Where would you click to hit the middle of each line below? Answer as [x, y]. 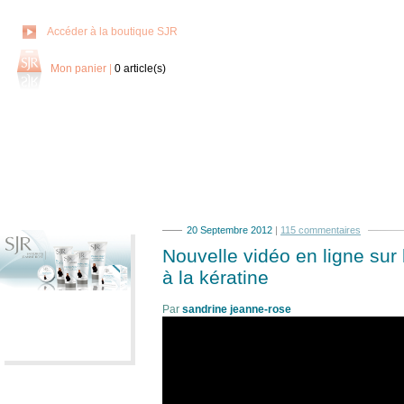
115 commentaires [321, 230]
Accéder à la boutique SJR [112, 32]
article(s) [145, 69]
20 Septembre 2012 [231, 230]
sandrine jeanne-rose [237, 309]
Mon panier [78, 69]
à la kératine [216, 277]
